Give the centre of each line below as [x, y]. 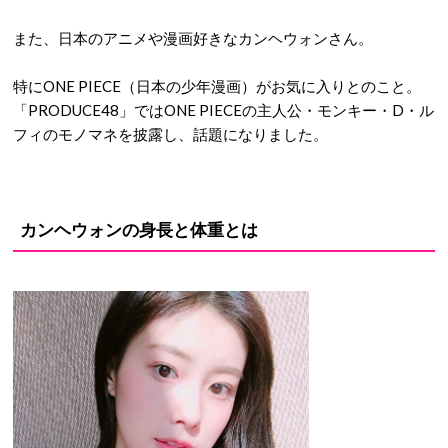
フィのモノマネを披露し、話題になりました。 [170, 134]
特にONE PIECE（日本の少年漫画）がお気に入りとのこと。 [217, 86]
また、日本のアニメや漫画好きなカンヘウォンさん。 [193, 38]
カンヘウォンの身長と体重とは [139, 229]
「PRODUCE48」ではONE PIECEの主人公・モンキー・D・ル [223, 110]
